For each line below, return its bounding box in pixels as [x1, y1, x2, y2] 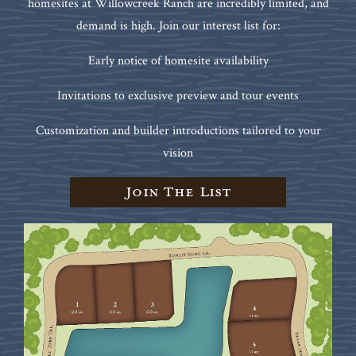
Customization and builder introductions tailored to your [35, 122, 321, 139]
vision [163, 145, 193, 161]
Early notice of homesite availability [87, 52, 269, 69]
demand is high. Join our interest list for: [75, 17, 281, 34]
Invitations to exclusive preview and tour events [57, 87, 299, 104]
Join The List [125, 182, 231, 201]
